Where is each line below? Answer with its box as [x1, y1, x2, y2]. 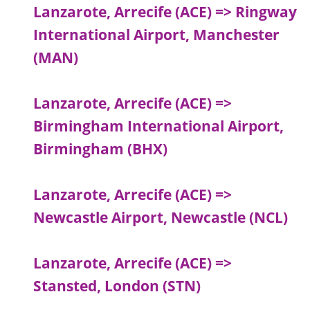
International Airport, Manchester [33, 25, 280, 45]
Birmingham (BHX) [33, 139, 168, 159]
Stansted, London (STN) [33, 276, 201, 296]
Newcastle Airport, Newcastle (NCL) [33, 208, 289, 228]
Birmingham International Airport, [33, 116, 284, 136]
